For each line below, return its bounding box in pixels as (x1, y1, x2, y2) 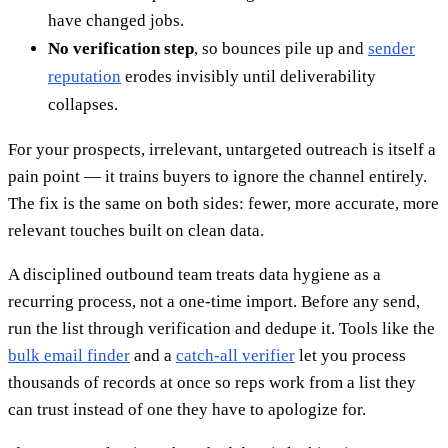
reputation (48, 67, 121, 87)
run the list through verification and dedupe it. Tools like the (8, 319, 435, 339)
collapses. (48, 95, 118, 115)
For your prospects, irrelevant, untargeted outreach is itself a (8, 140, 436, 160)
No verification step (48, 39, 194, 59)
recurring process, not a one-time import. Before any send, (8, 292, 420, 312)
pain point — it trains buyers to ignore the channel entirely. (8, 167, 427, 187)
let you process (295, 346, 406, 366)
